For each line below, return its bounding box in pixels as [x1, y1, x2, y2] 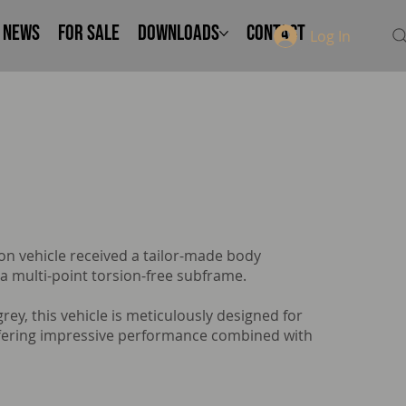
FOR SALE [58, 20, 120, 47]
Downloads [138, 20, 219, 47]
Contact [246, 20, 305, 47]
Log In [310, 25, 352, 46]
